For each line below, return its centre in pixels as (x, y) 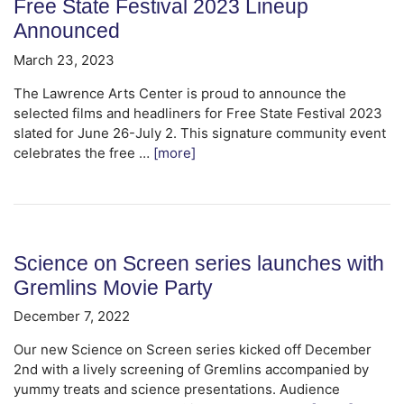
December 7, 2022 (72, 316)
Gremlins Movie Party (113, 288)
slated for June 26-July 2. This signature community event (200, 133)
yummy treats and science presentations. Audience (177, 389)
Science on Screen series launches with (199, 263)
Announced (67, 31)
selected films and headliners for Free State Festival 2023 (198, 113)
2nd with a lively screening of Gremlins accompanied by (191, 369)
